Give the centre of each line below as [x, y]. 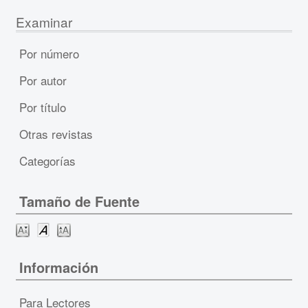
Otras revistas [56, 133]
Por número [49, 53]
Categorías [47, 160]
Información [58, 267]
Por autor [43, 80]
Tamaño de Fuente [79, 201]
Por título [42, 107]
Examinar [44, 22]
